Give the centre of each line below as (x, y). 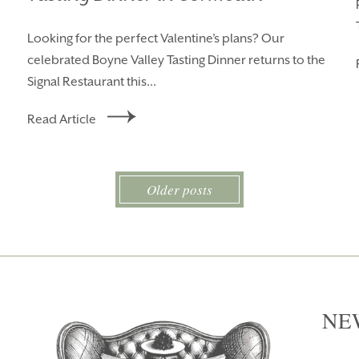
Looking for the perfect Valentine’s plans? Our (156, 39)
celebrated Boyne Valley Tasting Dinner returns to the (176, 61)
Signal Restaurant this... (92, 83)
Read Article (62, 120)
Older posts (179, 190)
